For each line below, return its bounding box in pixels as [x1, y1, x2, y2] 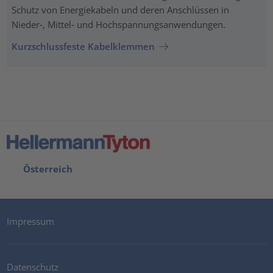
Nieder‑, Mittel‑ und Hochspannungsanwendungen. [11, 18, 225, 31]
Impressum [7, 214, 55, 227]
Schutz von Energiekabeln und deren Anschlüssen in [11, 4, 229, 16]
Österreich [18, 163, 73, 175]
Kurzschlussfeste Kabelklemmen [11, 40, 155, 52]
